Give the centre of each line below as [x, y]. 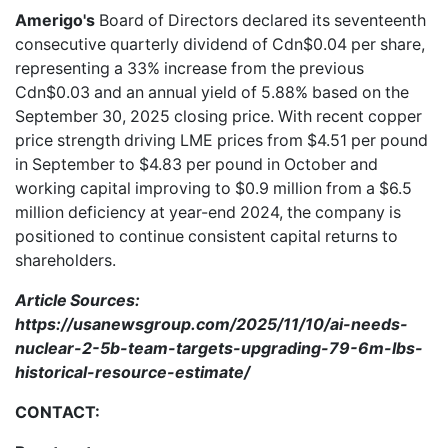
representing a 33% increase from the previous [189, 68]
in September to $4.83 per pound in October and [196, 164]
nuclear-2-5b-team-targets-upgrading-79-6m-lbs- [219, 348]
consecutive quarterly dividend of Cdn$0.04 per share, [220, 44]
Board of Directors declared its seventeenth [260, 20]
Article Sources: [77, 300]
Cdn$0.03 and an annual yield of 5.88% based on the [212, 92]
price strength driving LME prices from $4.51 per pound [221, 140]
